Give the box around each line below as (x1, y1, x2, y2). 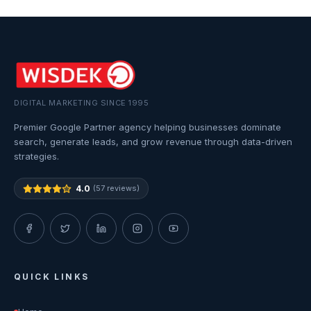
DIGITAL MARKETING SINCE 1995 (14, 98, 149, 108)
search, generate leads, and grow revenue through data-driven (14, 136, 292, 147)
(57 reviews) (93, 183, 140, 193)
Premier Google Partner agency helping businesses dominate (14, 121, 281, 133)
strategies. (14, 151, 59, 162)
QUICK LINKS (14, 271, 90, 282)
